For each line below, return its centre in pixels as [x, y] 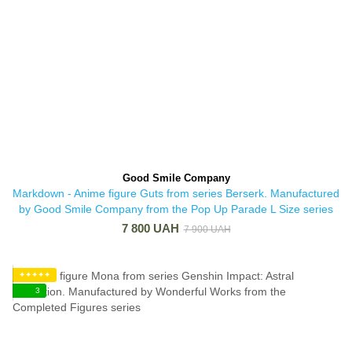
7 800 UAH [150, 228]
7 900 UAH [207, 229]
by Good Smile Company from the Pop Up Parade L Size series [176, 209]
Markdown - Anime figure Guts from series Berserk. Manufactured [176, 193]
